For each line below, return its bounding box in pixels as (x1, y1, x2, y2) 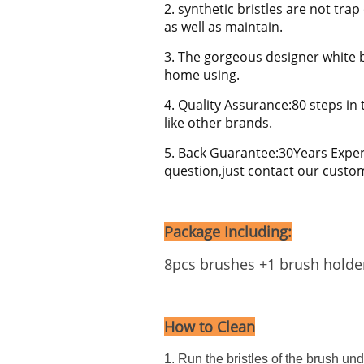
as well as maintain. (164, 18, 283, 36)
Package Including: (164, 222, 292, 241)
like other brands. (164, 114, 272, 132)
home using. (164, 66, 240, 84)
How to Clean (164, 317, 255, 336)
